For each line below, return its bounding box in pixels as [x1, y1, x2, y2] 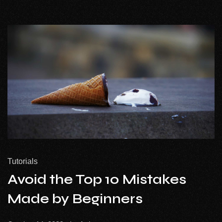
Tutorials [7, 157, 38, 166]
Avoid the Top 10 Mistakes [7, 171, 186, 188]
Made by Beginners [7, 190, 143, 208]
